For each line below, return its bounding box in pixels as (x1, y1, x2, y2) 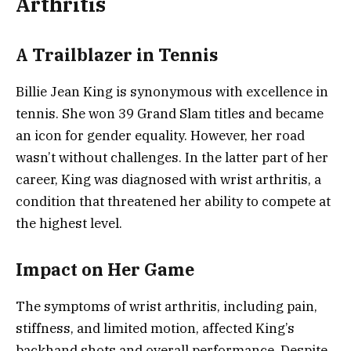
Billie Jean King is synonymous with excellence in (16, 82, 328, 100)
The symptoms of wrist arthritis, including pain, (16, 297, 317, 315)
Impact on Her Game (16, 259, 194, 281)
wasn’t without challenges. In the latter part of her (16, 148, 328, 166)
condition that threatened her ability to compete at (16, 192, 331, 210)
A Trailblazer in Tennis (16, 44, 218, 67)
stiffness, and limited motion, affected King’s (16, 319, 295, 337)
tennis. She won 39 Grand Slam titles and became (16, 104, 324, 122)
